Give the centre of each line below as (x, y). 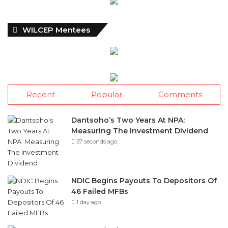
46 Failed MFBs (100, 191)
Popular (106, 94)
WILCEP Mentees (56, 29)
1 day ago (89, 202)
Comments (180, 94)
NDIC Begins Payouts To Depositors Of (144, 180)
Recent (40, 94)
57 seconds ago (97, 141)
